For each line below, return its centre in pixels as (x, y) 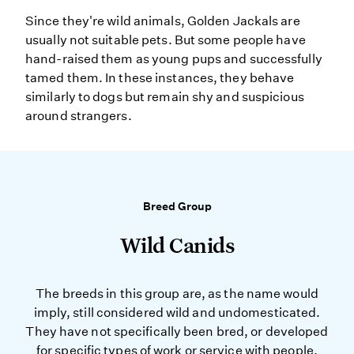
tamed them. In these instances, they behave (160, 78)
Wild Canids (177, 245)
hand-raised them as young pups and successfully (174, 59)
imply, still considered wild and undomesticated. (177, 313)
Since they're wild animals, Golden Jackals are (163, 21)
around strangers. (79, 116)
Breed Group (177, 206)
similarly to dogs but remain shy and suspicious (165, 97)
